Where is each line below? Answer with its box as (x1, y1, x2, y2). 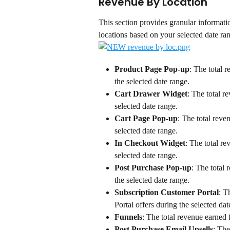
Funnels (114, 212, 142, 221)
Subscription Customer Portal (114, 187, 219, 197)
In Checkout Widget (114, 138, 185, 147)
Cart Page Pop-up (114, 113, 178, 123)
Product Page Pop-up (114, 64, 189, 73)
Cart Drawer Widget (114, 89, 187, 98)
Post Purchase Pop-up (114, 163, 191, 172)
